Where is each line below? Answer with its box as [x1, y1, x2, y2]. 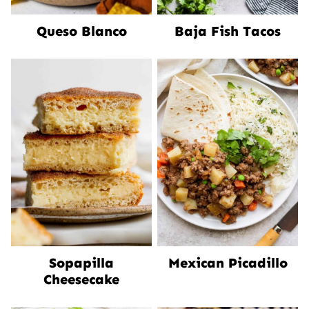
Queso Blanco [36, 23, 127, 39]
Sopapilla [49, 255, 114, 271]
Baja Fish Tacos [175, 23, 281, 39]
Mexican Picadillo [168, 255, 288, 271]
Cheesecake [43, 271, 119, 288]
